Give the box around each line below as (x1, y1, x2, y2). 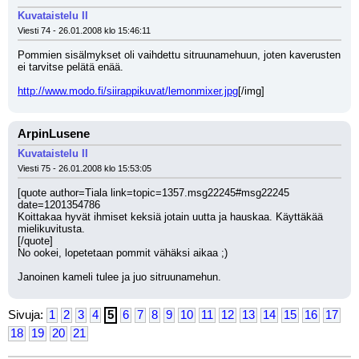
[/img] (238, 85, 264, 97)
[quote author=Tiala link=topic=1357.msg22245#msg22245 (18, 187, 289, 199)
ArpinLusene (18, 127, 90, 140)
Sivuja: (8, 309, 46, 321)
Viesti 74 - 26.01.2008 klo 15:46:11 (18, 26, 151, 35)
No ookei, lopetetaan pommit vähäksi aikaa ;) (18, 247, 228, 259)
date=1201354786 (18, 199, 100, 211)
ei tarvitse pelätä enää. (18, 61, 123, 73)
